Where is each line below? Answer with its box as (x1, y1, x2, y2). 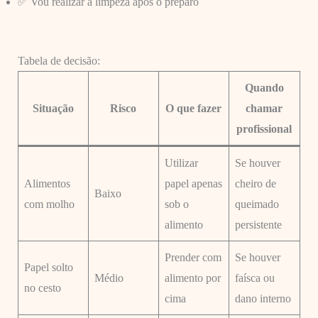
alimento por (164, 271, 221, 284)
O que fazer (165, 102, 222, 114)
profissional (236, 122, 292, 135)
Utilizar (164, 156, 198, 169)
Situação (32, 102, 74, 114)
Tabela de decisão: (17, 54, 100, 67)
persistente (234, 218, 282, 231)
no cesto (23, 281, 61, 294)
